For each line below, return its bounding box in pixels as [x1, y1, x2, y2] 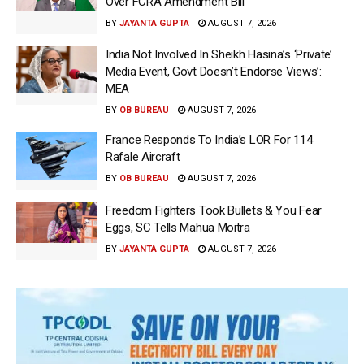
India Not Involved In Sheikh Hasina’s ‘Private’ [106, 47, 332, 63]
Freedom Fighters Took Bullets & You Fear [106, 202, 322, 218]
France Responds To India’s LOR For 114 [106, 132, 313, 148]
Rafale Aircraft [106, 149, 180, 165]
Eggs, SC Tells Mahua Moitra [106, 219, 250, 235]
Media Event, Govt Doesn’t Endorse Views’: [106, 64, 322, 80]
